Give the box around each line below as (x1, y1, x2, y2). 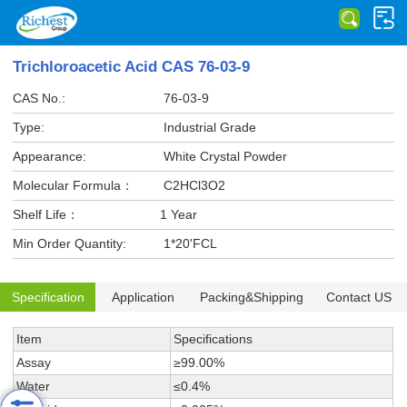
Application (112, 289, 175, 304)
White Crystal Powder (159, 148, 287, 164)
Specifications (174, 332, 253, 347)
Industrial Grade (159, 119, 256, 134)
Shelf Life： (13, 206, 80, 222)
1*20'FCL (159, 235, 217, 251)
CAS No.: (13, 90, 66, 105)
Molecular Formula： (13, 177, 134, 193)
